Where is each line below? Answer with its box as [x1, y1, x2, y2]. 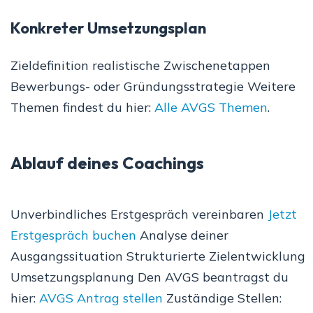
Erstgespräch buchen [10, 227, 136, 244]
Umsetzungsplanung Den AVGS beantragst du [10, 269, 289, 286]
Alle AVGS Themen [154, 99, 268, 116]
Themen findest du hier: [10, 99, 154, 116]
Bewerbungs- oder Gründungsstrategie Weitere [10, 78, 296, 95]
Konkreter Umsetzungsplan [10, 18, 206, 38]
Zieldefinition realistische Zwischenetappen [10, 57, 270, 74]
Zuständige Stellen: [163, 290, 282, 307]
